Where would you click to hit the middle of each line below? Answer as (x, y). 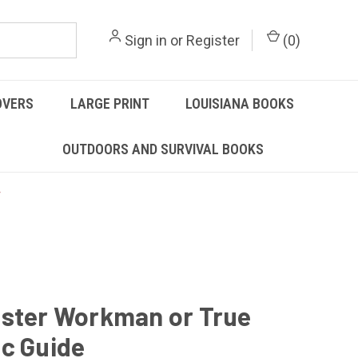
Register (213, 40)
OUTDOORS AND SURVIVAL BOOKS (163, 149)
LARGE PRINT (109, 103)
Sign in (146, 40)
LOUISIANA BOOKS (240, 103)
